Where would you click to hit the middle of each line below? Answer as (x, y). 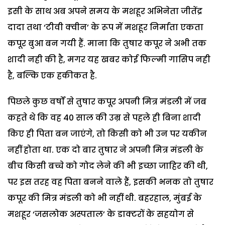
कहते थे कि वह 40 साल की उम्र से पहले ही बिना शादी (104, 118)
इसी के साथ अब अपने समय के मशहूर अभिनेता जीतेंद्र (105, 11)
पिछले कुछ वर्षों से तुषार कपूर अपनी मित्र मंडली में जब (107, 101)
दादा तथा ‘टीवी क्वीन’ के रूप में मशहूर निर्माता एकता (105, 27)
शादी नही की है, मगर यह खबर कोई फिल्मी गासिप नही (109, 59)
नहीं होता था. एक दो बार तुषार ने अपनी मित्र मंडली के (105, 150)
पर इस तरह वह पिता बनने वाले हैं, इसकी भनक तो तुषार (110, 182)
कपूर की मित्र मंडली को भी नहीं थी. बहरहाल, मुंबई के (105, 198)
